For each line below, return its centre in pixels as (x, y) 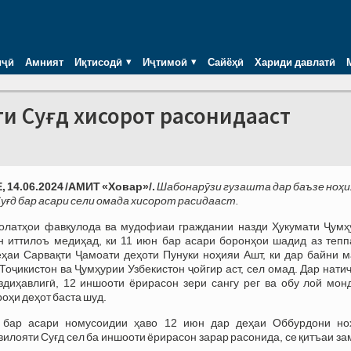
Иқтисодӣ (98, 62)
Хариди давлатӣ (295, 62)
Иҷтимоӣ (165, 62)
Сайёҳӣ (226, 62)
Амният (44, 62)
